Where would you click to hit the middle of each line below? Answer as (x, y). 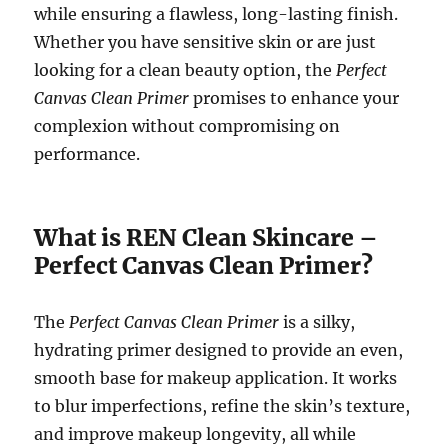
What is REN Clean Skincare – (206, 238)
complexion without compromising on (187, 126)
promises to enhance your (294, 98)
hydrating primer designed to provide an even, (219, 350)
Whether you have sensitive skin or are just (205, 42)
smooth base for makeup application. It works (216, 378)
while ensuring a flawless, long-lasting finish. (216, 14)
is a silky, (317, 322)
